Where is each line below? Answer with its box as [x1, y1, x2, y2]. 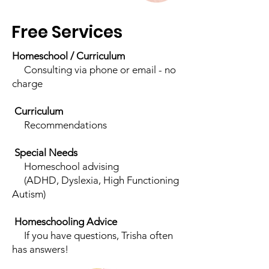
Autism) [12, 188, 46, 200]
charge [12, 77, 43, 89]
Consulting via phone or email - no [12, 64, 176, 76]
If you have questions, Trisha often [12, 229, 173, 241]
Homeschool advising [12, 160, 119, 172]
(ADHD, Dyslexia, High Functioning [12, 174, 179, 186]
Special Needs [14, 147, 77, 159]
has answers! [12, 243, 68, 255]
